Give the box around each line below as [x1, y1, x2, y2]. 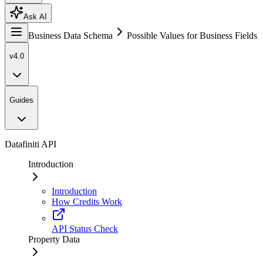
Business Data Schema [28, 30, 113, 41]
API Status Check [52, 223, 118, 234]
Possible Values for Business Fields [127, 30, 257, 41]
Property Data [28, 234, 80, 244]
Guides [9, 95, 33, 104]
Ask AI [23, 12, 47, 21]
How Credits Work [52, 196, 122, 207]
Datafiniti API [5, 139, 56, 149]
